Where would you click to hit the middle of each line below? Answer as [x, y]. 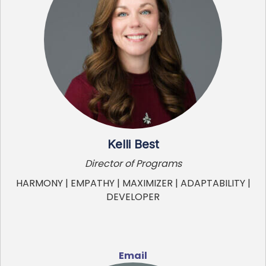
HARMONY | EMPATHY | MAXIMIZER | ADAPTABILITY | [133, 183]
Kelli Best [133, 144]
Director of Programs [133, 163]
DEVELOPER [133, 197]
